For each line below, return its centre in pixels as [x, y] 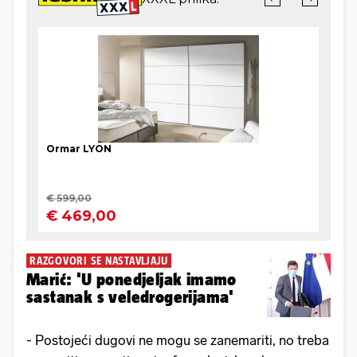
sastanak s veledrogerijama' [130, 297]
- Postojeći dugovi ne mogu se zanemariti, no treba [178, 341]
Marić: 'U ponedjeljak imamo [131, 280]
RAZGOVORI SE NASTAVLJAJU [99, 261]
